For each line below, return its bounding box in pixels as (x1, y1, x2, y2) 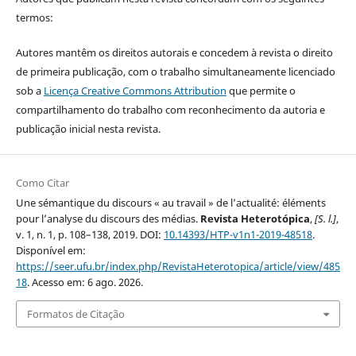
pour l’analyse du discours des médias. (15, 211, 200, 226)
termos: (15, 10, 53, 25)
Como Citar (15, 175, 69, 190)
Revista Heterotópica (199, 211, 310, 226)
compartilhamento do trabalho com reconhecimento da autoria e (15, 102, 325, 117)
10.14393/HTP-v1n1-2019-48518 (163, 226, 312, 242)
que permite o (226, 83, 296, 98)
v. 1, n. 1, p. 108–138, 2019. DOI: (15, 226, 164, 242)
